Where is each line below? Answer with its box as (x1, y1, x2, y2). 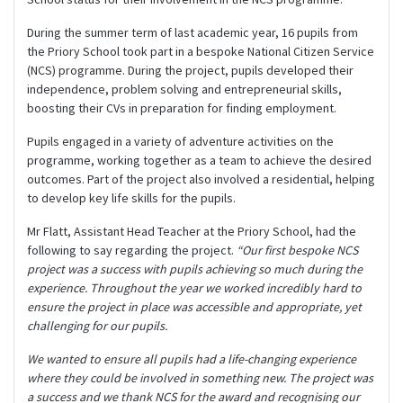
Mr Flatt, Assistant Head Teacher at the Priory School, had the (27, 222, 356, 239)
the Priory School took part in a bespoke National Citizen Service (27, 42, 374, 59)
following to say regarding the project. (27, 241, 237, 258)
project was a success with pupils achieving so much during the (27, 260, 363, 277)
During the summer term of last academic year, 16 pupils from (27, 23, 358, 40)
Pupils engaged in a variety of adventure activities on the (27, 132, 334, 149)
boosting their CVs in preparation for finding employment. (27, 99, 336, 116)
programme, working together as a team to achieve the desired (27, 151, 372, 168)
